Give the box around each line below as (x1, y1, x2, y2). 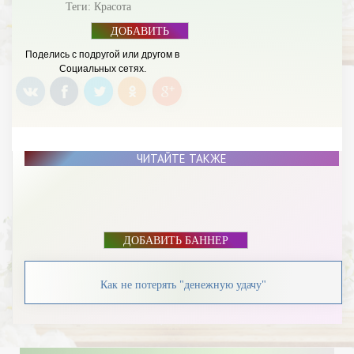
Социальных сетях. (58, 63, 146, 74)
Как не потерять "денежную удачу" (100, 279, 266, 291)
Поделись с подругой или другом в (25, 49, 179, 60)
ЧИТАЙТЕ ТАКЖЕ (136, 151, 227, 166)
